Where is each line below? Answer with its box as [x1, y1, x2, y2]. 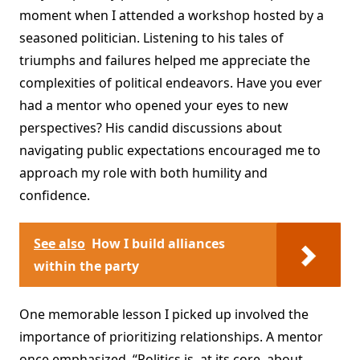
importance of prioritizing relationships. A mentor [19, 328, 323, 346]
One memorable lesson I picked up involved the [19, 305, 309, 324]
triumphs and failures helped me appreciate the [19, 51, 310, 70]
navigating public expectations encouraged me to [19, 141, 321, 160]
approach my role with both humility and [19, 164, 268, 182]
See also [34, 235, 85, 253]
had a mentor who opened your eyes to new [19, 96, 288, 115]
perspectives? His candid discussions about [19, 119, 282, 137]
